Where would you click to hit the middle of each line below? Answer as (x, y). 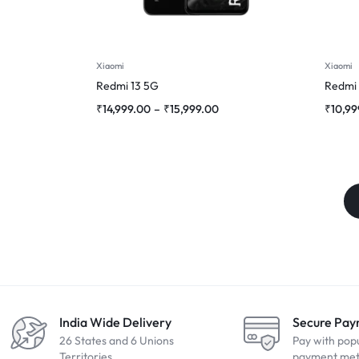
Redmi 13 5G (127, 86)
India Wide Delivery (115, 322)
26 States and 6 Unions (117, 341)
